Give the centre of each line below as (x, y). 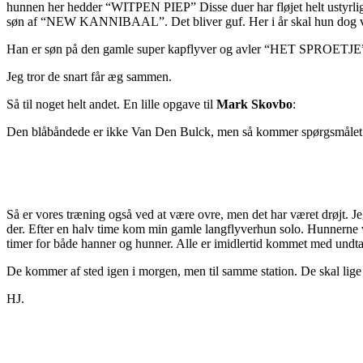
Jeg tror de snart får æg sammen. (89, 77)
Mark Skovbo (254, 105)
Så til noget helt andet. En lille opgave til (111, 105)
